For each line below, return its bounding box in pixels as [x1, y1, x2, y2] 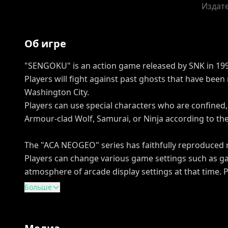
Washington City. [24, 87, 89, 98]
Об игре [24, 37, 66, 50]
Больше [24, 182, 52, 192]
